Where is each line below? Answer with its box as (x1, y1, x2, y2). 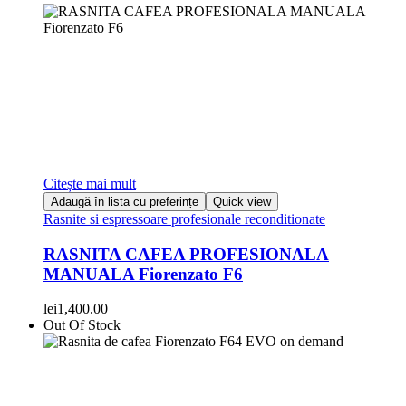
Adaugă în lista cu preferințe (51, 194, 198, 208)
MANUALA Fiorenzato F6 (43, 264, 243, 284)
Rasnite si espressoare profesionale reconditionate (43, 210, 325, 227)
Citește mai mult (43, 175, 136, 191)
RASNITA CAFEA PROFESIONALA (43, 244, 329, 264)
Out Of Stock (43, 317, 121, 333)
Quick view (213, 194, 271, 208)
